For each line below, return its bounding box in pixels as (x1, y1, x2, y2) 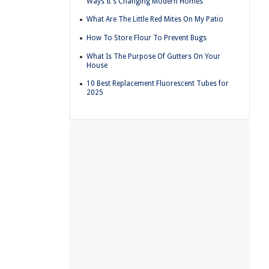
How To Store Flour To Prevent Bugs (86, 33, 207, 42)
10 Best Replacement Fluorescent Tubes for (86, 79, 229, 88)
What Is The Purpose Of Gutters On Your (86, 52, 220, 61)
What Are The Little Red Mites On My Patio (86, 15, 223, 24)
